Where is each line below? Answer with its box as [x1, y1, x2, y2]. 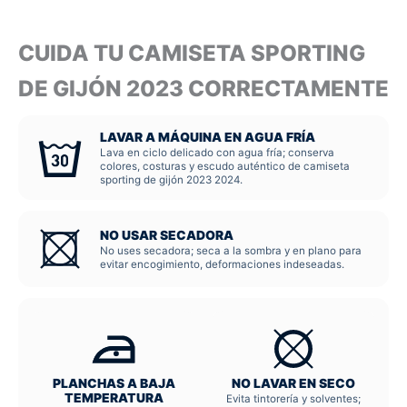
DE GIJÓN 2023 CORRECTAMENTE [18, 75, 389, 103]
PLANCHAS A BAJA [52, 376, 175, 391]
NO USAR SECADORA [100, 228, 233, 243]
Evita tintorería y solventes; [226, 392, 361, 405]
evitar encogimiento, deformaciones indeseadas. [100, 258, 344, 271]
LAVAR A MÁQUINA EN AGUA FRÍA [100, 130, 315, 144]
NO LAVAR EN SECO [232, 376, 355, 391]
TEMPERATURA [64, 391, 164, 405]
